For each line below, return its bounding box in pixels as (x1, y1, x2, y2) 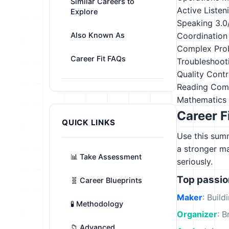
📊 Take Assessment (71, 152, 142, 161)
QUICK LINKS (62, 118, 116, 127)
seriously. (177, 156, 213, 167)
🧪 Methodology (71, 199, 123, 208)
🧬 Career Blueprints (71, 176, 142, 185)
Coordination (177, 31, 227, 41)
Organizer (177, 209, 217, 219)
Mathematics (177, 95, 226, 105)
